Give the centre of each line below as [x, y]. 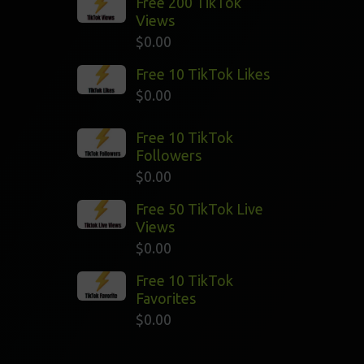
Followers [169, 155]
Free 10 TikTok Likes [203, 74]
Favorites [166, 298]
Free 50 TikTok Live [200, 209]
